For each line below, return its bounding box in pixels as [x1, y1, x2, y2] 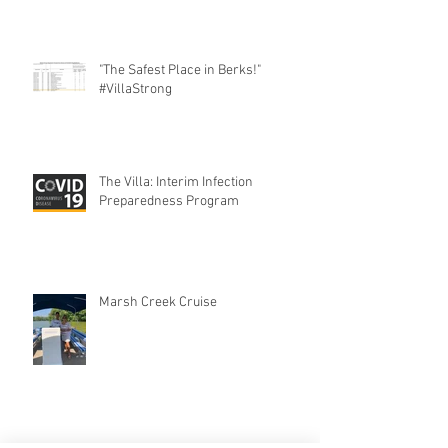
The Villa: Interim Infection [99, 173, 253, 191]
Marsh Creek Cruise [99, 293, 217, 311]
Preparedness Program [99, 192, 239, 210]
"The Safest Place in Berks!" [99, 61, 261, 79]
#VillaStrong [99, 80, 172, 98]
